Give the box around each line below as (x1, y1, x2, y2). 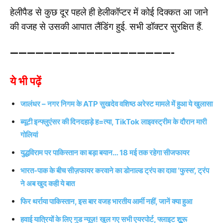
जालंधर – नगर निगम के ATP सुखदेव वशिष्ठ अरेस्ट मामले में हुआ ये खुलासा (20, 99, 213, 109)
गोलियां (20, 129, 38, 139)
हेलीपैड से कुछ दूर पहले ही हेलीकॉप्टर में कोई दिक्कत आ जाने (10, 6, 208, 18)
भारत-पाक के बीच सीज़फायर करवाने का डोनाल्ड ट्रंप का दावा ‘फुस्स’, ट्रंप (20, 165, 209, 175)
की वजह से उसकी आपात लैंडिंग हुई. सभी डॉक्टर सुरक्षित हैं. (10, 20, 203, 32)
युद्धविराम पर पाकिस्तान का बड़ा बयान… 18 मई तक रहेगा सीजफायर (20, 147, 190, 157)
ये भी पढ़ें (10, 75, 41, 88)
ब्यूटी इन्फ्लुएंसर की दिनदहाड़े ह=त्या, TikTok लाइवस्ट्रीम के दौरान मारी (20, 116, 207, 126)
